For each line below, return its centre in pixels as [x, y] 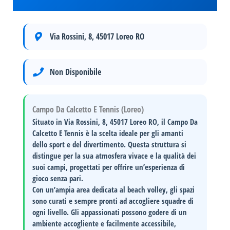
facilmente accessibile [140, 224]
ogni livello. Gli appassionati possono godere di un [110, 212]
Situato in [49, 122]
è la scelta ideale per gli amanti [134, 133]
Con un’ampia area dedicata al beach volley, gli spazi [114, 190]
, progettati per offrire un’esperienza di [126, 167]
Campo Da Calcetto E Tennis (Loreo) [88, 109]
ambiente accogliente [66, 224]
